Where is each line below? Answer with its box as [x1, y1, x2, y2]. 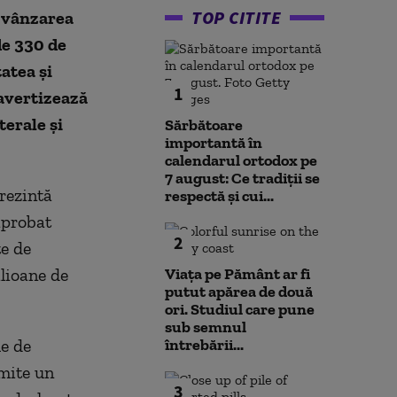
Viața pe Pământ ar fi [165, 264, 310, 284]
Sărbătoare [165, 115, 243, 135]
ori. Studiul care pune [165, 300, 315, 319]
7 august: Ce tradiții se [165, 168, 320, 188]
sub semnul [165, 317, 246, 337]
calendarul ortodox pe [165, 151, 317, 170]
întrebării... [165, 335, 244, 354]
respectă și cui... [165, 186, 274, 206]
